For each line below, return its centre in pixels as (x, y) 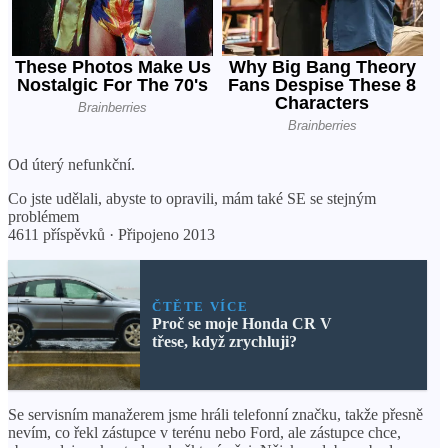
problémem (43, 216)
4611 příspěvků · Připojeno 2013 (111, 234)
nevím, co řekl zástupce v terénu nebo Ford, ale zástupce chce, (204, 432)
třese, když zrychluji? (224, 341)
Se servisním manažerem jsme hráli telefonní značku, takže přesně (215, 414)
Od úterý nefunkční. (71, 164)
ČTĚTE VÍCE (200, 306)
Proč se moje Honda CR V (241, 323)
